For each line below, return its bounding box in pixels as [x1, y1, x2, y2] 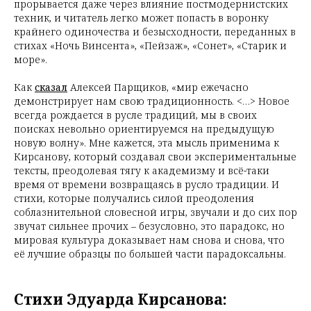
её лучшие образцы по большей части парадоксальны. [14, 247, 286, 260]
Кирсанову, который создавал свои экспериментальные [14, 150, 296, 163]
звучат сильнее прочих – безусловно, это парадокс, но [14, 219, 285, 233]
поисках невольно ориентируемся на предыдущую [14, 122, 274, 135]
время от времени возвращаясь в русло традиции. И [14, 178, 279, 191]
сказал [35, 81, 67, 94]
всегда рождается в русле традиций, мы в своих [14, 108, 257, 121]
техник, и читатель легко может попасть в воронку [14, 11, 269, 24]
